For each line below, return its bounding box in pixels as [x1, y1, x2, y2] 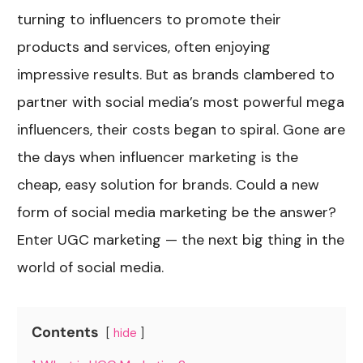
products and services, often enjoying [17, 37, 271, 58]
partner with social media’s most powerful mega [17, 92, 345, 113]
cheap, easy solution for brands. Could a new [17, 175, 320, 195]
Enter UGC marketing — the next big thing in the [17, 230, 345, 250]
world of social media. [17, 258, 164, 278]
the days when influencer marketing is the [17, 147, 299, 168]
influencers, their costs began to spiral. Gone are [17, 120, 346, 140]
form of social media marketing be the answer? [17, 203, 337, 223]
